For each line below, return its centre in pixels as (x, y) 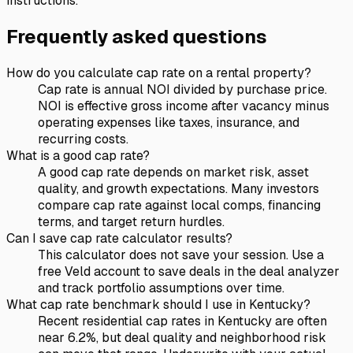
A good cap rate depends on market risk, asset (173, 172)
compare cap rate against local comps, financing (179, 205)
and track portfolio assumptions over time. (161, 288)
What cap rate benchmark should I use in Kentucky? (158, 304)
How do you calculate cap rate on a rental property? (159, 72)
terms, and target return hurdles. (131, 221)
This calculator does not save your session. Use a (181, 255)
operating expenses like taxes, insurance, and (169, 122)
